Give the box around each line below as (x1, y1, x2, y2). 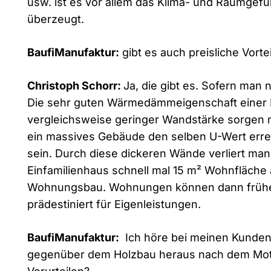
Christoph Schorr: (27, 79, 123, 92)
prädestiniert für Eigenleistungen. (27, 197, 201, 211)
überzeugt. (27, 12, 84, 25)
